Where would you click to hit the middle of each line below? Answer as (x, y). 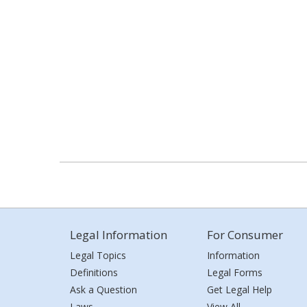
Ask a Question (103, 290)
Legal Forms (235, 272)
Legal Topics (98, 255)
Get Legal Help (240, 290)
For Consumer (245, 235)
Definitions (94, 272)
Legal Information (119, 235)
